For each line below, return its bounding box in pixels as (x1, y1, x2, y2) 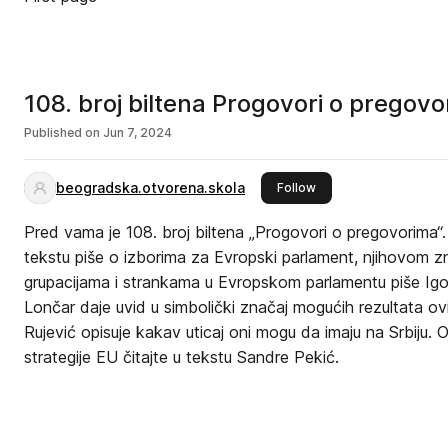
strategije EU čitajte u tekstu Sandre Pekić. (24, 347, 339, 367)
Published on (24, 125, 100, 140)
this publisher (315, 179, 395, 194)
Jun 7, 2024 (103, 125, 172, 140)
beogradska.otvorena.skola (56, 179, 245, 196)
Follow (277, 180, 316, 195)
